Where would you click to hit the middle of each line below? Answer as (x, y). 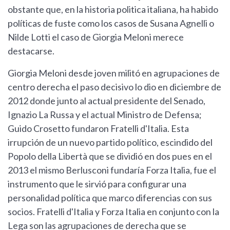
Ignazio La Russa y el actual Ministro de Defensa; (105, 115)
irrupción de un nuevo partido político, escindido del (110, 142)
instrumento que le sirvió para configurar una (97, 184)
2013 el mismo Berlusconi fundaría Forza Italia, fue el (112, 170)
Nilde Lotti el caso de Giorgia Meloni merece (96, 37)
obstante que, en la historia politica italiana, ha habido (113, 9)
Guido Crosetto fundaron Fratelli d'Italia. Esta (98, 129)
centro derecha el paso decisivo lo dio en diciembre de (114, 87)
